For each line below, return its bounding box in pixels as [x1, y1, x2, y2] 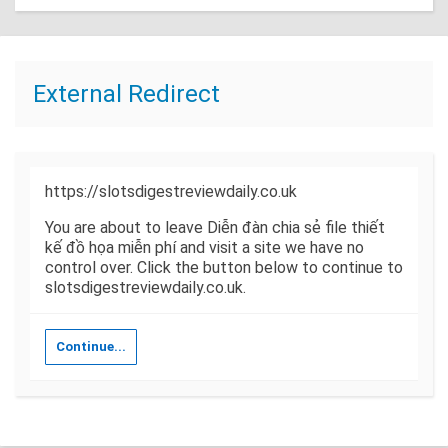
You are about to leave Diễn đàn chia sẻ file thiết [45, 218, 385, 237]
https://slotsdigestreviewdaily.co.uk [45, 182, 297, 201]
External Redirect [33, 80, 220, 108]
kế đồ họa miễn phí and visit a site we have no [45, 238, 364, 257]
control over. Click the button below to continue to [45, 258, 403, 277]
